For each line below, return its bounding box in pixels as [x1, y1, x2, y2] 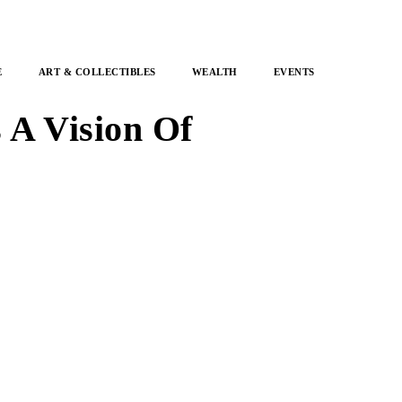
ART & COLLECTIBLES [38, 66, 156, 77]
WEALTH [191, 66, 238, 77]
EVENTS [273, 66, 315, 77]
